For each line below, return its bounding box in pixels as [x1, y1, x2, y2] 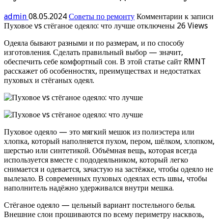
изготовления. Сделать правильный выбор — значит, [4, 47, 183, 57]
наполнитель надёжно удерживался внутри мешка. [4, 183, 174, 192]
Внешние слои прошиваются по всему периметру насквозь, [4, 209, 204, 219]
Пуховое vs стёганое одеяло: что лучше [4, 21, 135, 30]
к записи [183, 11, 214, 21]
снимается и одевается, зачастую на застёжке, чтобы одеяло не [4, 164, 213, 174]
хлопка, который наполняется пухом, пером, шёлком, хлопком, [4, 136, 215, 146]
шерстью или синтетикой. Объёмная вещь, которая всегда [4, 145, 197, 155]
